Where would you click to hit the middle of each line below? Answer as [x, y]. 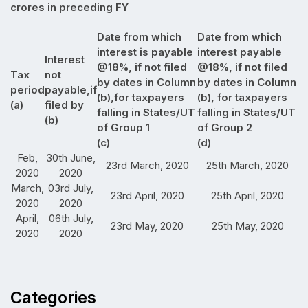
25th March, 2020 [247, 165]
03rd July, [71, 188]
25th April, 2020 [247, 195]
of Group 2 [225, 127]
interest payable [240, 52]
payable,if [71, 89]
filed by [64, 104]
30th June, [71, 157]
